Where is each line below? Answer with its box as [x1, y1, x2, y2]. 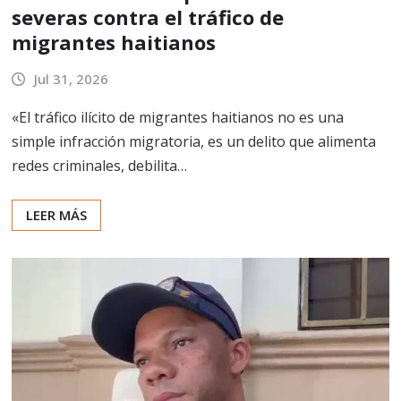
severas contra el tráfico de [12, 4, 284, 31]
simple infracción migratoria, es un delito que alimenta [12, 131, 376, 151]
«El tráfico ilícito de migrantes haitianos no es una [12, 107, 344, 127]
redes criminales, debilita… [12, 155, 187, 175]
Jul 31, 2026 [33, 70, 108, 89]
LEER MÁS [26, 205, 87, 224]
